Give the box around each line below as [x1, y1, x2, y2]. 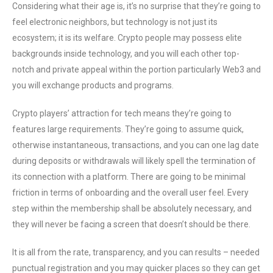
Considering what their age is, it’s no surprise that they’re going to [12, 1, 261, 11]
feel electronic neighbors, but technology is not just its [12, 17, 218, 27]
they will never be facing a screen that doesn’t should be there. [12, 219, 250, 229]
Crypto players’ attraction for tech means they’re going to [12, 108, 232, 118]
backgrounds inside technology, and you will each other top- [12, 49, 239, 58]
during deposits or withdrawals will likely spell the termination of [12, 156, 256, 166]
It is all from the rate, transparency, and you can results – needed [12, 247, 260, 257]
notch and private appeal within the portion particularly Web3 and [12, 65, 261, 74]
